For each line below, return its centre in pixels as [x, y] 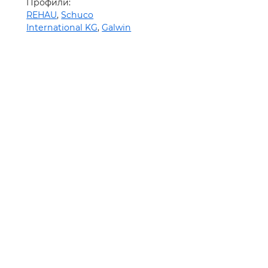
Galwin [117, 28]
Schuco [77, 15]
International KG [62, 28]
